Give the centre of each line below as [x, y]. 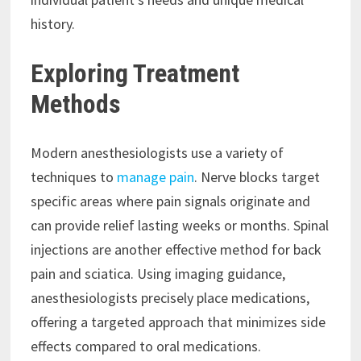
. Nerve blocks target [257, 176]
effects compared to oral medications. [145, 346]
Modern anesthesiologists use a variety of [157, 152]
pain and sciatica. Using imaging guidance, [158, 273]
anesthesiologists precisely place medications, [170, 297]
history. [52, 24]
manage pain [155, 176]
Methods [75, 104]
